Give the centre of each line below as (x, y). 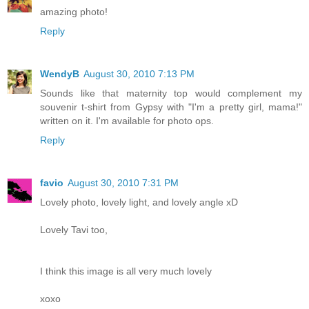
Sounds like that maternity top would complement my (171, 93)
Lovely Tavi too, (74, 230)
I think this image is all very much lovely (126, 271)
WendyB (60, 74)
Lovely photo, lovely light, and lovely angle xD (139, 202)
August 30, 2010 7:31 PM (123, 183)
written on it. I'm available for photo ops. (127, 121)
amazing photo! (74, 12)
